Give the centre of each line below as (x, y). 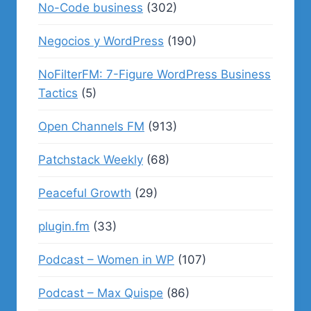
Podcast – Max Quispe (101, 293)
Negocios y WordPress (101, 41)
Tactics (58, 93)
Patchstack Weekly (91, 160)
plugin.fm (64, 226)
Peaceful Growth (85, 193)
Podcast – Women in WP (106, 260)
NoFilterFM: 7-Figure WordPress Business (154, 74)
